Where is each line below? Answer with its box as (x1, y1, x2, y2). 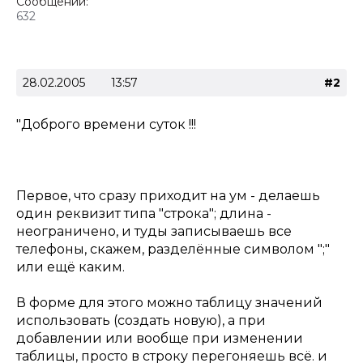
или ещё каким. (16, 259, 125, 275)
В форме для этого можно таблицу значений (16, 295, 322, 310)
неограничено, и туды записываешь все (16, 224, 292, 239)
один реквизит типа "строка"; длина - (16, 206, 271, 221)
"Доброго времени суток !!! (16, 117, 196, 132)
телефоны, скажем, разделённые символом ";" (16, 241, 330, 257)
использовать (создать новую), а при (16, 313, 266, 328)
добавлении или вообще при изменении (16, 331, 303, 346)
